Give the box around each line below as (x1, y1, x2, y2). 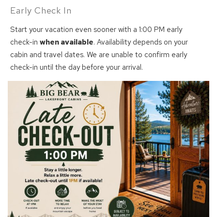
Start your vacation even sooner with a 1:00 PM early (10, 24, 183, 34)
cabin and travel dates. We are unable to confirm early (10, 49, 187, 60)
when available (40, 37, 94, 47)
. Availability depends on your (93, 37, 188, 47)
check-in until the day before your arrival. (10, 62, 143, 72)
